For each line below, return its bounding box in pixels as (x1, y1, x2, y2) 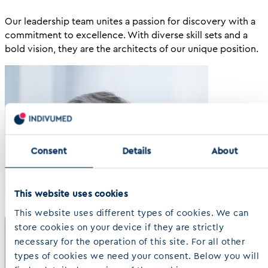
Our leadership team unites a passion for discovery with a (5, 14, 255, 29)
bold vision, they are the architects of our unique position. (5, 42, 258, 56)
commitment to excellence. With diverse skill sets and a (5, 28, 248, 42)
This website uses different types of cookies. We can (14, 206, 248, 219)
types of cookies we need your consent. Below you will (14, 249, 259, 262)
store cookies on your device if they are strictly (14, 220, 224, 233)
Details (122, 144, 151, 158)
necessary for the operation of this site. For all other (14, 234, 245, 248)
